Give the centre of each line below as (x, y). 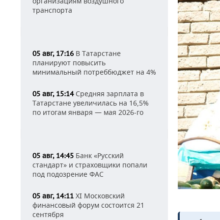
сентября (48, 214)
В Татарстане (97, 53)
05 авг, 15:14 (53, 94)
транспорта (52, 10)
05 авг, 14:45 (53, 156)
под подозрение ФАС (68, 174)
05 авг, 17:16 (53, 54)
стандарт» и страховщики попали (90, 165)
